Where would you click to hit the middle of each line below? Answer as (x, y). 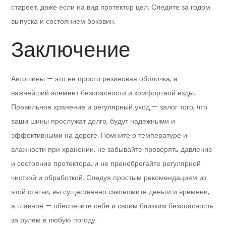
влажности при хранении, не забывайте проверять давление (112, 150)
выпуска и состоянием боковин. (64, 21)
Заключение (71, 50)
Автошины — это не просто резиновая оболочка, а (95, 79)
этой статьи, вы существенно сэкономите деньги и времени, (110, 192)
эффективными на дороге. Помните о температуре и (99, 135)
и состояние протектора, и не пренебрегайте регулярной (106, 164)
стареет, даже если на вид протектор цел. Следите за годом (111, 7)
